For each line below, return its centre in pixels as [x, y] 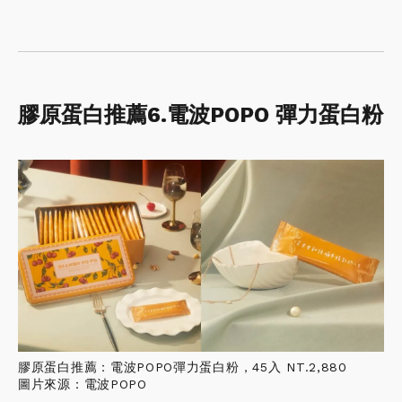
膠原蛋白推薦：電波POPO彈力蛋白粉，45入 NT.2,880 [183, 367]
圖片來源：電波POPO [83, 384]
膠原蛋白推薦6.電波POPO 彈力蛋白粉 [201, 115]
